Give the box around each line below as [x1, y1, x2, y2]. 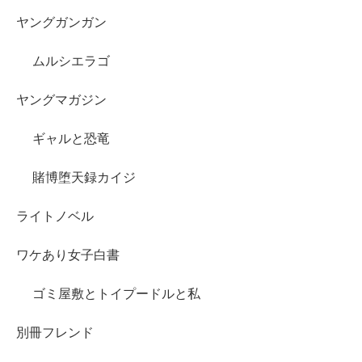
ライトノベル [16, 208, 94, 223]
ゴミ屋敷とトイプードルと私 [32, 286, 200, 301]
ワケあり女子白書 [16, 247, 120, 262]
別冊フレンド [16, 325, 94, 339]
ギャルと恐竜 [32, 131, 110, 145]
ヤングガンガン [16, 15, 107, 29]
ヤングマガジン [16, 92, 107, 107]
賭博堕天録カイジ [32, 170, 136, 184]
